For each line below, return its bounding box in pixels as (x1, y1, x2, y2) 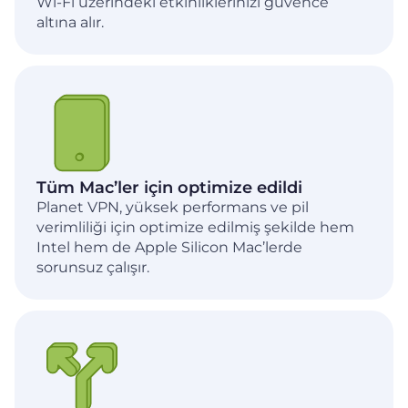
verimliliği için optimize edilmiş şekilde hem (36, 218, 354, 236)
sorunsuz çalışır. (36, 258, 149, 276)
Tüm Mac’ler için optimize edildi (36, 177, 302, 198)
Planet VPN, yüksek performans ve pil (36, 198, 309, 216)
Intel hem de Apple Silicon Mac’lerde (36, 238, 302, 256)
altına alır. (36, 13, 104, 31)
